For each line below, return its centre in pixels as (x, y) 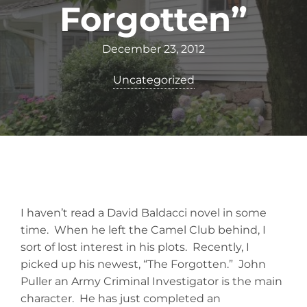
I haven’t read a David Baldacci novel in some (144, 213)
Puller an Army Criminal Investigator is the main (151, 282)
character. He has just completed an (122, 299)
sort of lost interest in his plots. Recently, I (135, 247)
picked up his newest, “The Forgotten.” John (143, 265)
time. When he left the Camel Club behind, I (143, 230)
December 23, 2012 (153, 49)
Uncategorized (153, 80)
